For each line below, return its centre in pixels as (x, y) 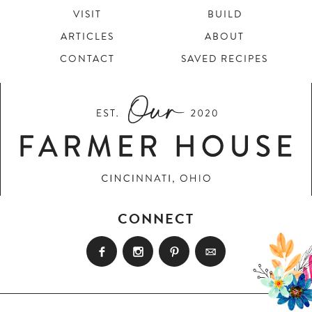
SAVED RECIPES (225, 58)
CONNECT (156, 218)
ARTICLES (87, 36)
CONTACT (87, 58)
